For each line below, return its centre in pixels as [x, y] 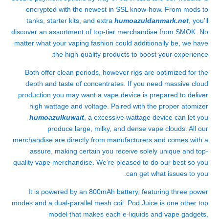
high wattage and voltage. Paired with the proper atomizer [119, 106]
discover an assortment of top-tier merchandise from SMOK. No [110, 32]
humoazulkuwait [57, 117]
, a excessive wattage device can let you [146, 117]
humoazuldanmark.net [152, 21]
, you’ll [198, 21]
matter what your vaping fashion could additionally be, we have [111, 43]
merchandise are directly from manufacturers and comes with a [110, 140]
